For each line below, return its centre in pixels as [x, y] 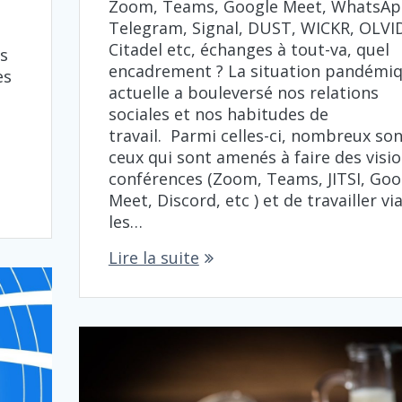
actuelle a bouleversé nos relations [243, 92]
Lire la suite [153, 258]
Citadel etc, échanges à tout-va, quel [249, 49]
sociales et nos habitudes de [218, 114]
